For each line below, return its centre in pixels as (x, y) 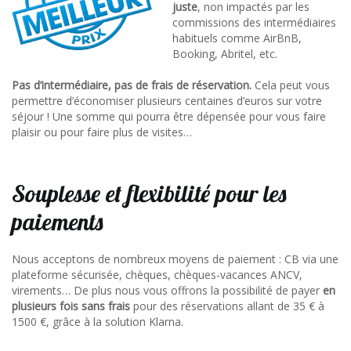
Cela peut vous (292, 85)
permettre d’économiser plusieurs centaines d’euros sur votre (167, 101)
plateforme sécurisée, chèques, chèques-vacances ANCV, (157, 275)
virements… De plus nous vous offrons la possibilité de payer (167, 290)
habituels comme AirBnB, (237, 38)
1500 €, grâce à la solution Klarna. (98, 322)
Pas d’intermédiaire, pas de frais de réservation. (133, 85)
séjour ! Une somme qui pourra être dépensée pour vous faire (169, 116)
